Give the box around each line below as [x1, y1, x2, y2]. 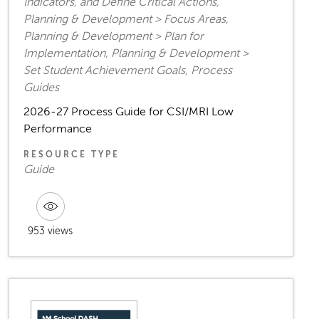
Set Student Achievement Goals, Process [23, 64, 232, 78]
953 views [28, 226, 73, 237]
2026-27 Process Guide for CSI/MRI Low [23, 105, 234, 119]
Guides [23, 81, 59, 95]
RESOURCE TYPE [23, 150, 120, 160]
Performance [23, 122, 92, 136]
